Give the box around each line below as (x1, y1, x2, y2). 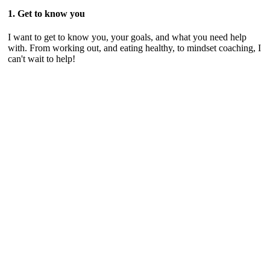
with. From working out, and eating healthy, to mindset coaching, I (8, 43, 261, 54)
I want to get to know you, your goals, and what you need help (8, 32, 246, 43)
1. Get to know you (8, 8, 85, 19)
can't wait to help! (8, 54, 75, 64)
